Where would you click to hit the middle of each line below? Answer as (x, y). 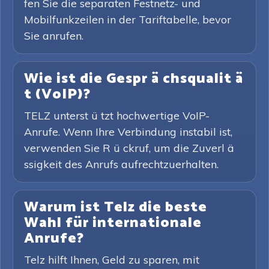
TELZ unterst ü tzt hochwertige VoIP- (117, 116)
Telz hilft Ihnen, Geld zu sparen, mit (112, 260)
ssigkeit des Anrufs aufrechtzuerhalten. (121, 164)
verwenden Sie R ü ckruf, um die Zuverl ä (129, 148)
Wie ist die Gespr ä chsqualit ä (134, 79)
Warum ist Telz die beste (116, 207)
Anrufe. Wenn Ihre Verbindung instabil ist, (128, 132)
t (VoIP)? (57, 95)
